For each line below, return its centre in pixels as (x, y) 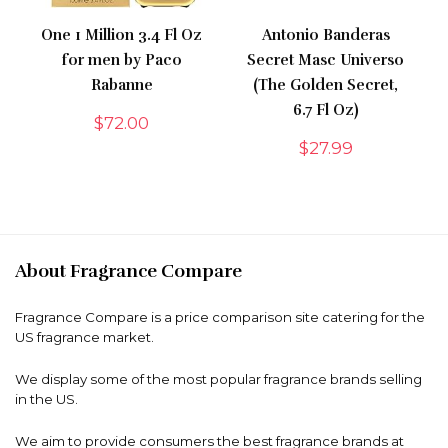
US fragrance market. (84, 336)
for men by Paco (121, 59)
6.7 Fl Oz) (325, 109)
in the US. (46, 398)
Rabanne (121, 84)
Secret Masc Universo (326, 59)
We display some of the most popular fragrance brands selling (218, 378)
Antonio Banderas (325, 34)
